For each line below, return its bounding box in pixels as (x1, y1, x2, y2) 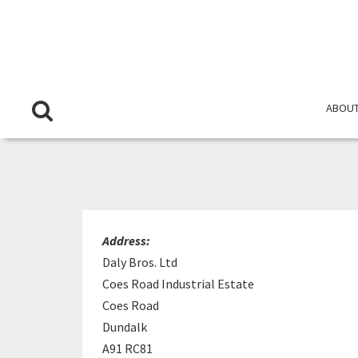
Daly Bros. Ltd (102, 254, 177, 270)
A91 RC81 (102, 340, 153, 356)
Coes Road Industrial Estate (102, 276, 254, 292)
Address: (102, 233, 150, 249)
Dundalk (102, 319, 152, 335)
